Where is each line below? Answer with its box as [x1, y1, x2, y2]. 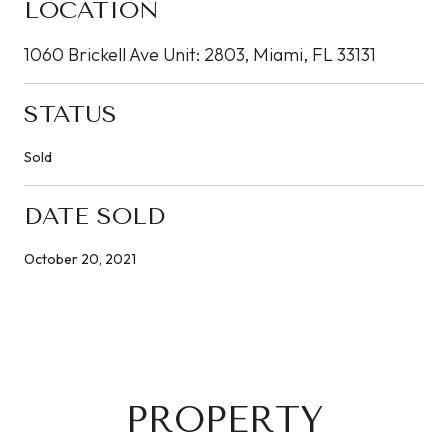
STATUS [24, 99, 117, 128]
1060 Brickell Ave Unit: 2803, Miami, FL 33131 [24, 42, 376, 66]
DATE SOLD [24, 201, 165, 230]
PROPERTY [125, 398, 323, 441]
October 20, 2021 [24, 249, 136, 268]
